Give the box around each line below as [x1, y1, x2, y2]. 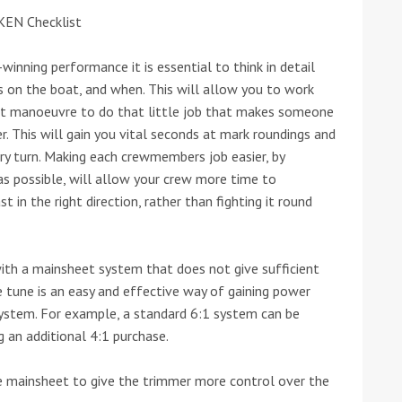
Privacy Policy [43, 31, 109, 48]
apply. [217, 31, 249, 48]
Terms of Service [134, 31, 217, 48]
